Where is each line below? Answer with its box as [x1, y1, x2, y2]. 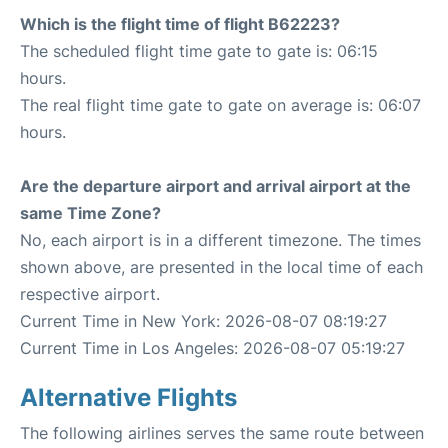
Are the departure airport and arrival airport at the [20, 176, 411, 196]
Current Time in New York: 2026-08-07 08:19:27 [20, 311, 387, 331]
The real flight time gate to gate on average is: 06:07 [20, 95, 421, 115]
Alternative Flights [20, 383, 237, 412]
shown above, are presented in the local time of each [20, 257, 423, 277]
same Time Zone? [20, 203, 161, 223]
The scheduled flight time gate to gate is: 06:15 [20, 41, 378, 61]
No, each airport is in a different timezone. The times [20, 230, 421, 250]
